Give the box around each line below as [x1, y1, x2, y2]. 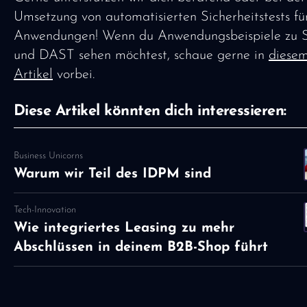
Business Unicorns [14, 151, 83, 162]
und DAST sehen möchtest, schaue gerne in [14, 48, 269, 62]
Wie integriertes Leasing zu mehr [14, 221, 234, 235]
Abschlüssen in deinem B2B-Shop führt [14, 240, 268, 254]
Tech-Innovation [14, 204, 76, 215]
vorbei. [53, 67, 95, 82]
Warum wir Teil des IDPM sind [14, 167, 211, 182]
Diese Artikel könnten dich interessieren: [14, 103, 286, 119]
